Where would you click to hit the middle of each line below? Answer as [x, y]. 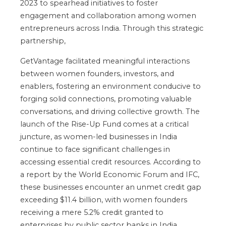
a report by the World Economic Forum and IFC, [110, 174]
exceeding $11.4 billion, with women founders [104, 200]
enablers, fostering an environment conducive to [110, 86]
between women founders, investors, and [97, 73]
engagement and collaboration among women [108, 15]
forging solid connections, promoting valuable [106, 99]
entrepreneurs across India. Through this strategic [112, 28]
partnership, [43, 41]
